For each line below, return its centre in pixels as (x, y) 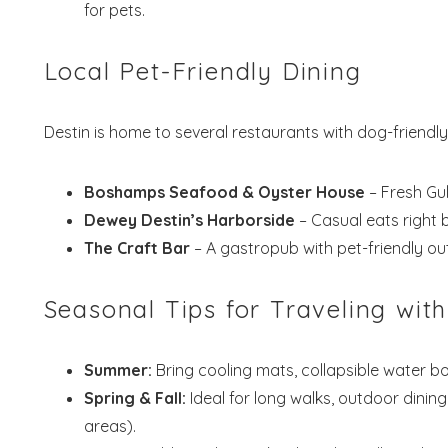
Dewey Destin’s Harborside (189, 219)
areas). (109, 425)
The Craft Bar (136, 247)
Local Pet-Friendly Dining (202, 70)
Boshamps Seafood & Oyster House (224, 191)
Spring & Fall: (134, 397)
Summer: (117, 369)
